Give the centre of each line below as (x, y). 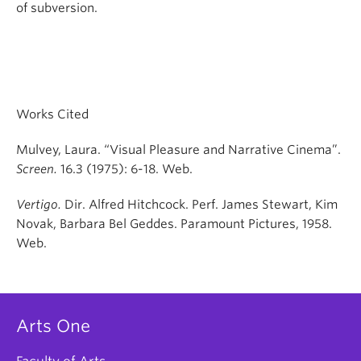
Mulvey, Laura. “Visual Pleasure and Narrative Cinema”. (178, 149)
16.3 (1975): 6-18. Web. (127, 169)
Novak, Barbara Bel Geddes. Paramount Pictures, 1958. (174, 224)
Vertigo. (40, 204)
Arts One (53, 326)
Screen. (38, 169)
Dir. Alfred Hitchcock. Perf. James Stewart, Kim (201, 204)
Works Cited (52, 114)
